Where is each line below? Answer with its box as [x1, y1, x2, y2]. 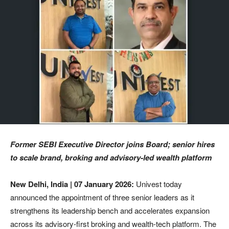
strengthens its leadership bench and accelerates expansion [10, 204, 210, 216]
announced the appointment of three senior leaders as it [10, 191, 194, 202]
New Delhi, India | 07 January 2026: [10, 178, 136, 190]
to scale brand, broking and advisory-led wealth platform [10, 151, 212, 163]
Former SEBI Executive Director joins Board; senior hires [10, 138, 215, 150]
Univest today [136, 178, 182, 189]
